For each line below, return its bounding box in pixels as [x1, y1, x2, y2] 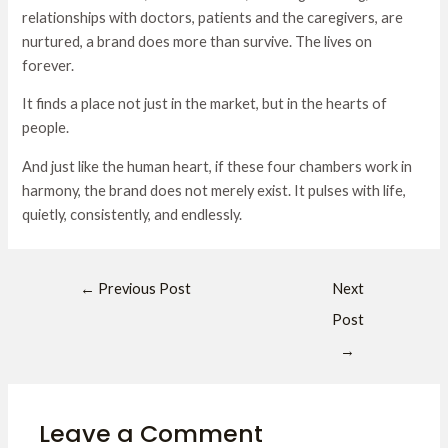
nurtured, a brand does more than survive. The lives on [22, 32, 373, 50]
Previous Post [95, 279, 192, 297]
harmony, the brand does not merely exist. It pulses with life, [22, 181, 407, 199]
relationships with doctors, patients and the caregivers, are [22, 8, 404, 26]
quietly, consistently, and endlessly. [22, 205, 243, 223]
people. [22, 119, 70, 137]
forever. [22, 56, 75, 74]
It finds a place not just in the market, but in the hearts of [22, 95, 388, 113]
